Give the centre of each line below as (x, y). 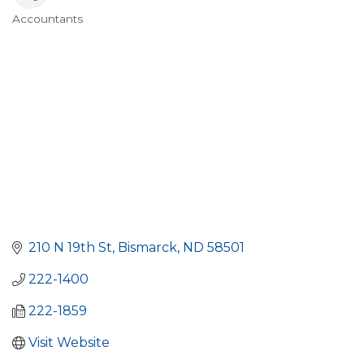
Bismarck (147, 248)
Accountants (48, 18)
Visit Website (69, 343)
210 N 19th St (70, 248)
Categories (63, 32)
